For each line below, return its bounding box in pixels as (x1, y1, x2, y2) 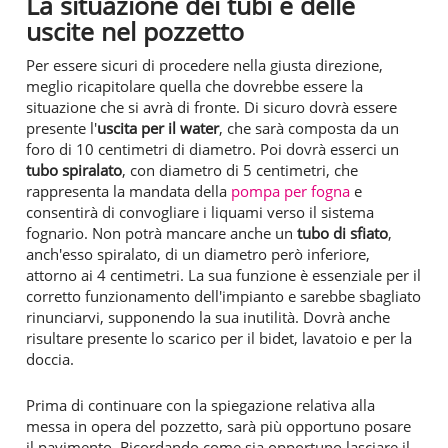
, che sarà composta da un (219, 117, 399, 138)
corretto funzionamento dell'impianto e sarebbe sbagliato (26, 285, 421, 306)
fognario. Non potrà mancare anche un (26, 222, 297, 243)
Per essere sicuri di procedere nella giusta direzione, (26, 54, 383, 75)
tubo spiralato (26, 159, 122, 180)
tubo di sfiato (297, 222, 388, 243)
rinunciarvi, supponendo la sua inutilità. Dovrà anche (26, 306, 390, 327)
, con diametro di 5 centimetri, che (122, 159, 358, 180)
